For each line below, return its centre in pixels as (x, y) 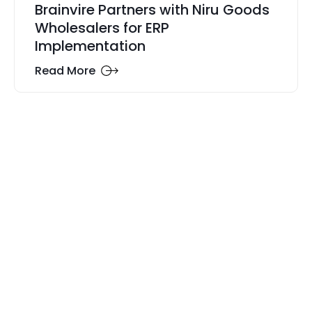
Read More (65, 70)
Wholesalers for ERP (102, 28)
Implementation (90, 46)
